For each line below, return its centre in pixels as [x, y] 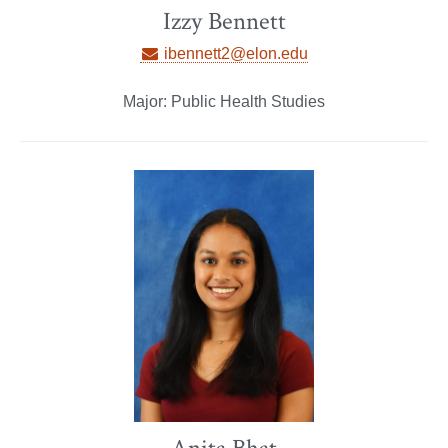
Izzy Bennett [224, 21]
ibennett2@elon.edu [234, 53]
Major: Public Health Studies [224, 101]
